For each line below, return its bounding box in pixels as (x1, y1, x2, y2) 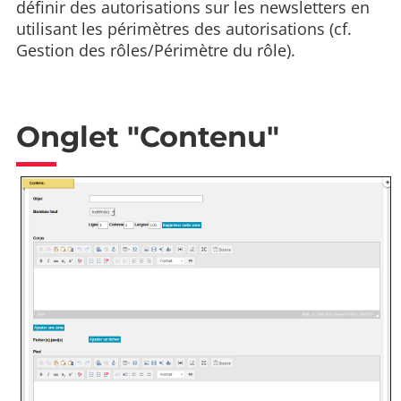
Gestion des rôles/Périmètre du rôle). (16, 38, 295, 61)
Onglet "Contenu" (16, 118, 279, 154)
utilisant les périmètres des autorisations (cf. (16, 17, 352, 39)
